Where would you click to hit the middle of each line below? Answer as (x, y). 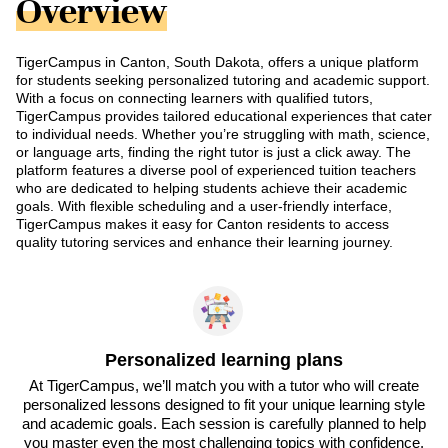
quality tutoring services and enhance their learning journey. (204, 242)
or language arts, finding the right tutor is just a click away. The (213, 152)
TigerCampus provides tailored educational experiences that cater (224, 116)
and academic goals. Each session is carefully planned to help (224, 423)
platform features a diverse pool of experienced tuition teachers (216, 170)
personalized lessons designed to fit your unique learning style (224, 404)
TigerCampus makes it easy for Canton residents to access (202, 224)
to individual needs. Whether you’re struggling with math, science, (223, 134)
